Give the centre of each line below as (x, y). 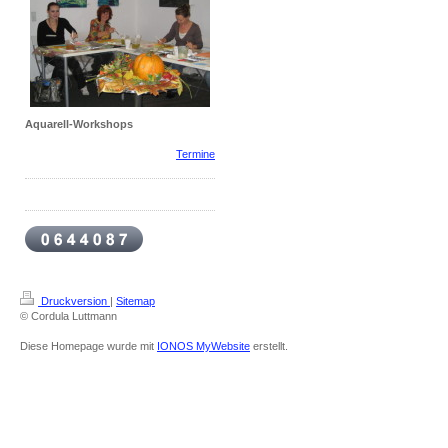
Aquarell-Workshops (79, 123)
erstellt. (269, 345)
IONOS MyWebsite (203, 345)
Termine (195, 153)
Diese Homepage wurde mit (88, 345)
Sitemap (135, 300)
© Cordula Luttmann (68, 315)
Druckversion (74, 300)
